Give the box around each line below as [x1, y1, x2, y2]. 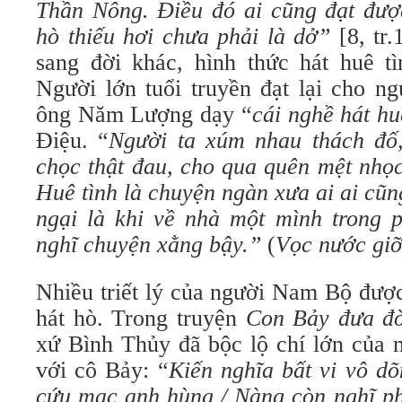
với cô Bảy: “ [36, 357, 169, 383]
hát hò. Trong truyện [36, 305, 246, 331]
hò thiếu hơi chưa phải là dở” [36, 23, 339, 49]
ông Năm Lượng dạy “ [36, 101, 252, 127]
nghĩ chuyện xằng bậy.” [36, 232, 267, 258]
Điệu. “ [36, 127, 109, 153]
